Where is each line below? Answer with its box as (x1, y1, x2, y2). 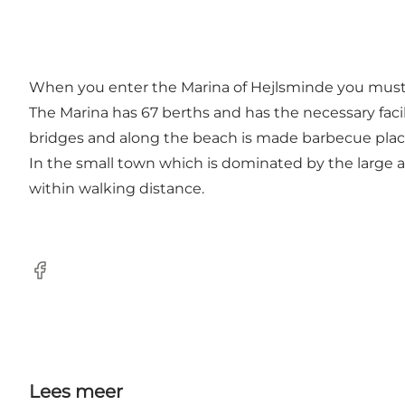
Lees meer (29, 381, 123, 403)
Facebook (28, 270, 99, 288)
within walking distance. (29, 180, 204, 198)
